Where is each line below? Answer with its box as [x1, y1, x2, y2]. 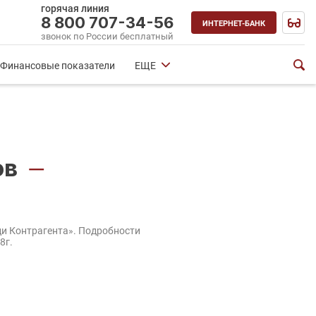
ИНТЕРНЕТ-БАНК [202, 18, 265, 28]
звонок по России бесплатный [41, 30, 174, 42]
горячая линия [41, 2, 109, 14]
